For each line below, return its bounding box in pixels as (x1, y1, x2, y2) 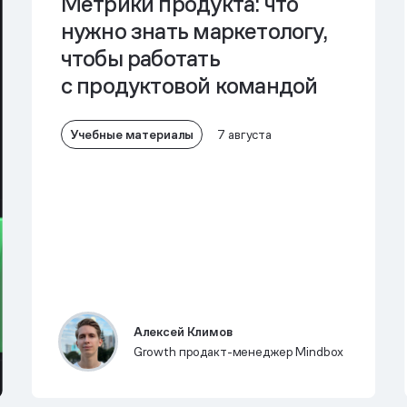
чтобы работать (60, 44, 220, 74)
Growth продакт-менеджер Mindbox (133, 343, 344, 360)
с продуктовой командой (60, 71, 318, 101)
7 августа (217, 126, 273, 143)
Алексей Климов (133, 323, 233, 340)
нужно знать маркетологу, (60, 16, 327, 46)
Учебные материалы (69, 125, 194, 143)
